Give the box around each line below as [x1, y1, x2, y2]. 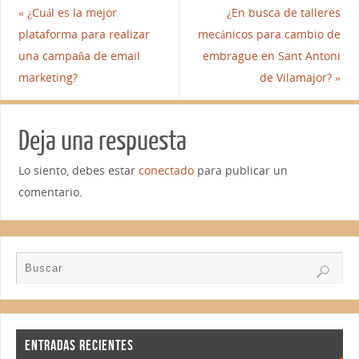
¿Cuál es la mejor [23, 4, 117, 20]
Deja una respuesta [18, 125, 187, 156]
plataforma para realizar [18, 26, 150, 42]
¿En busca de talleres [227, 4, 341, 20]
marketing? [18, 69, 78, 85]
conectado [138, 162, 194, 178]
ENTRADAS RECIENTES [24, 337, 134, 354]
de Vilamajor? [260, 69, 336, 85]
